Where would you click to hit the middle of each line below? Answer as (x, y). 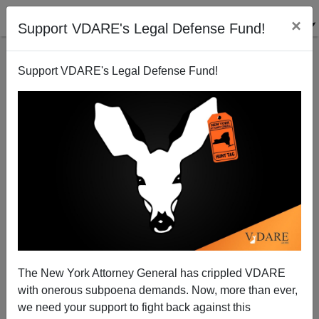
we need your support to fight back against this (134, 307)
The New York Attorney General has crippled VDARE (152, 273)
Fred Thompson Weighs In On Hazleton (159, 211)
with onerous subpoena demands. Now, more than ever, (158, 290)
